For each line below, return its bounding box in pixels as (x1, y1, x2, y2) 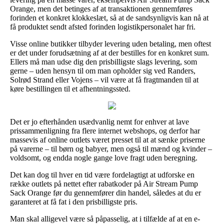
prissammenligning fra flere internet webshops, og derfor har (10, 126, 200, 135)
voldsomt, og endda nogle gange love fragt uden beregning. (10, 153, 197, 162)
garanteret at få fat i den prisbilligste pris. (10, 197, 137, 206)
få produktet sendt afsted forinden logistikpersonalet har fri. (10, 22, 195, 31)
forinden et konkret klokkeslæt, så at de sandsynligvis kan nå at (10, 13, 208, 22)
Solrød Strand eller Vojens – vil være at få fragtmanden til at (10, 75, 198, 84)
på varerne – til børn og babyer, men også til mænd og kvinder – (10, 144, 212, 153)
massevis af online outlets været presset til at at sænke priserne (10, 135, 205, 144)
